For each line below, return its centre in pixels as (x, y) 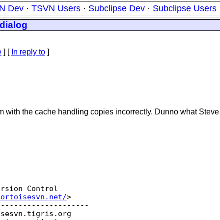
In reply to (28, 52)
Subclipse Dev (117, 8)
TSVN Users (56, 8)
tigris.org (49, 213)
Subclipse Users (185, 8)
